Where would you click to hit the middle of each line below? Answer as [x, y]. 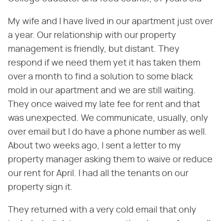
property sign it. [40, 187]
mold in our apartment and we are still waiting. [102, 91]
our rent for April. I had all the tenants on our [98, 173]
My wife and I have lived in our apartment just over [110, 21]
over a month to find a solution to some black [100, 77]
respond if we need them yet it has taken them [104, 63]
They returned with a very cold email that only [102, 210]
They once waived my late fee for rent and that [104, 104]
